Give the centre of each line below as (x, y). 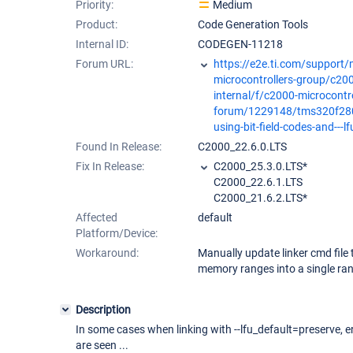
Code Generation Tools (253, 24)
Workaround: (107, 253)
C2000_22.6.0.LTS (242, 147)
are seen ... (102, 345)
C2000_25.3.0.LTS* (260, 166)
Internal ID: (102, 44)
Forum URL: (104, 64)
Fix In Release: (110, 166)
